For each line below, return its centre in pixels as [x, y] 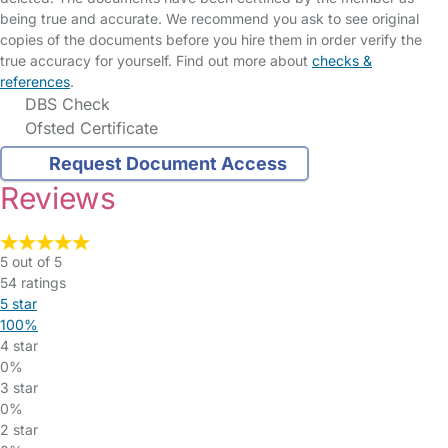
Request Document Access [167, 164]
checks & [342, 60]
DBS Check [65, 104]
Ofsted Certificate [89, 128]
